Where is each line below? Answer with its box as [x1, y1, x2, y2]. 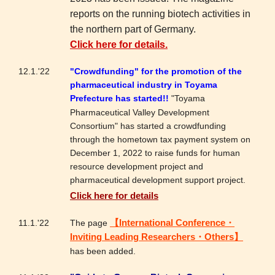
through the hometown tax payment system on [70, 134, 250, 144]
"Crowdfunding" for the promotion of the [70, 66, 242, 76]
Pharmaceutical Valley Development [70, 107, 209, 117]
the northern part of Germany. [70, 23, 196, 34]
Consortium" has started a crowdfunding [70, 120, 226, 131]
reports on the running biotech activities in [70, 8, 250, 19]
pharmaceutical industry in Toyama [70, 79, 217, 90]
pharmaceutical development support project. [70, 174, 246, 185]
